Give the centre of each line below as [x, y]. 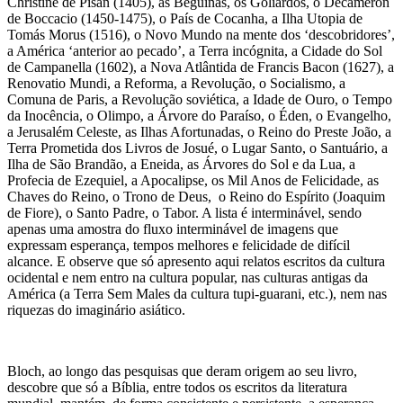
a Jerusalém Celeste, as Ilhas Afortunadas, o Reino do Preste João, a [199, 131]
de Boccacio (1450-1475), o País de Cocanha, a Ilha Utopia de [185, 18]
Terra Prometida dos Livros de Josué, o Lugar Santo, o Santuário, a [197, 148]
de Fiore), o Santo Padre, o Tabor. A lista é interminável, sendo [184, 212]
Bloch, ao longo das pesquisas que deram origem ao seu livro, [182, 371]
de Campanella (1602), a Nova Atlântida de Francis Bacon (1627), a [201, 67]
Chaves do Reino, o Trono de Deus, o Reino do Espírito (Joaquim [196, 196]
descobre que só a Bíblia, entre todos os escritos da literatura [177, 387]
